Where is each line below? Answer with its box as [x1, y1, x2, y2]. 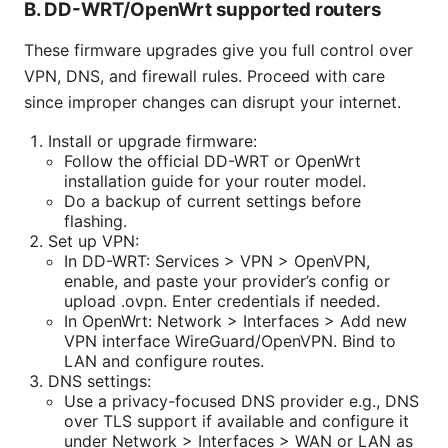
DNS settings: [48, 371, 151, 392]
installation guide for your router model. [64, 171, 366, 192]
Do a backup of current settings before [64, 191, 361, 212]
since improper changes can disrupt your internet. [24, 92, 401, 113]
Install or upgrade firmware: [48, 131, 257, 152]
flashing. [64, 211, 127, 232]
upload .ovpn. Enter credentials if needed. [64, 291, 380, 312]
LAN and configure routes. [64, 351, 264, 372]
